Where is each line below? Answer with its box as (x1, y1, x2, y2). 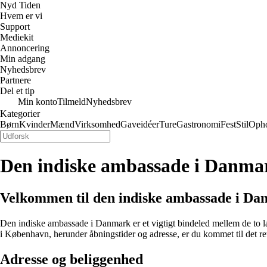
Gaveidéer (120, 119, 159, 129)
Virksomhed (74, 119, 120, 129)
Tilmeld (57, 97, 86, 107)
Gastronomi (176, 119, 221, 129)
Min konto (18, 97, 57, 107)
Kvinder (19, 119, 50, 129)
